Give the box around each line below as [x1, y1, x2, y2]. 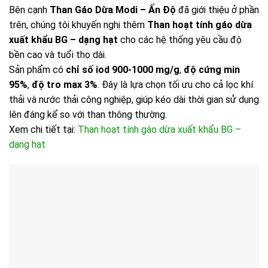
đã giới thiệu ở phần [176, 4, 259, 16]
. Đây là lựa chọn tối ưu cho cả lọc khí [98, 78, 253, 90]
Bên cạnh [9, 4, 50, 16]
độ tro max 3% [32, 78, 98, 90]
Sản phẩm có [9, 63, 66, 75]
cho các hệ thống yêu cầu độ [118, 33, 242, 45]
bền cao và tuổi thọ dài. [9, 48, 106, 60]
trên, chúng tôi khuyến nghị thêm [9, 19, 147, 31]
